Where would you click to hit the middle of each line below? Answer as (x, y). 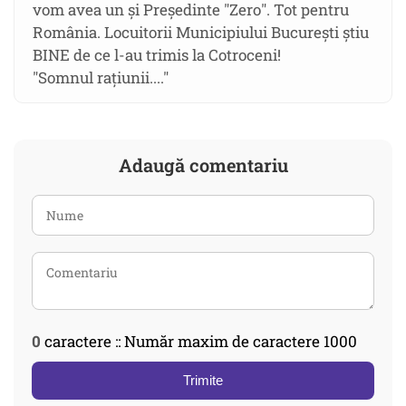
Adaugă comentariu (203, 165)
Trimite (203, 381)
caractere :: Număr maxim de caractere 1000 (199, 342)
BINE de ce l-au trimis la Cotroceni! (157, 55)
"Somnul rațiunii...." (101, 78)
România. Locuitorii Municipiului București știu (201, 33)
